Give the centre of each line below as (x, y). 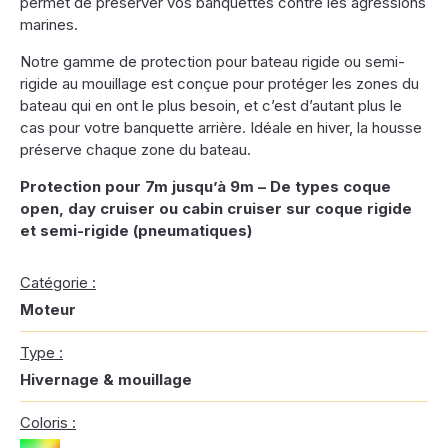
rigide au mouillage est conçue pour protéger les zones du (219, 83)
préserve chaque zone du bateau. (135, 149)
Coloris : (48, 422)
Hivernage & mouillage (106, 379)
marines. (49, 24)
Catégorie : (58, 282)
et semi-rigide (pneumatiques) (136, 230)
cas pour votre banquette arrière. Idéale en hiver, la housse (221, 127)
